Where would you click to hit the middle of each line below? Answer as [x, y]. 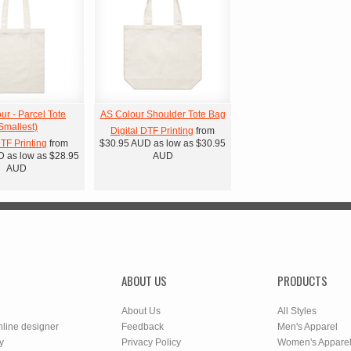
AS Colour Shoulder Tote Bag [163, 114]
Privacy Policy [151, 342]
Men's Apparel [308, 327]
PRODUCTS [302, 280]
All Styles [297, 311]
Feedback [143, 327]
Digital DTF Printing [152, 131]
